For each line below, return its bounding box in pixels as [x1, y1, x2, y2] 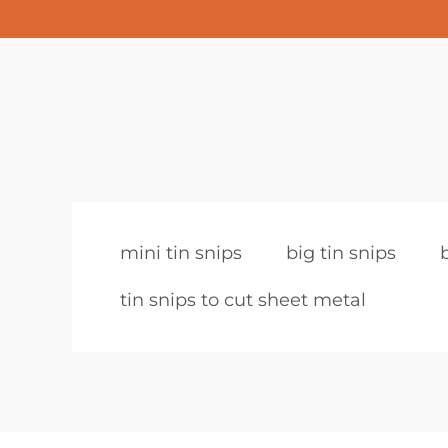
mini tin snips [120, 242, 242, 264]
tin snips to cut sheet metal [120, 289, 366, 311]
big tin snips [286, 242, 396, 264]
